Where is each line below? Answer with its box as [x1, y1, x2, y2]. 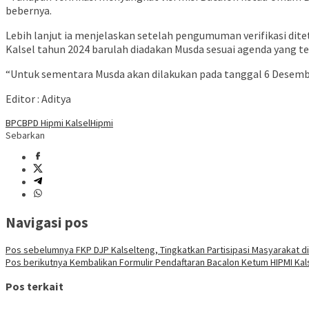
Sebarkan [6, 129, 45, 142]
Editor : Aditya [6, 92, 71, 106]
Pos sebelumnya [6, 243, 74, 256]
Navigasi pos [6, 212, 88, 232]
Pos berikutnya [6, 255, 68, 268]
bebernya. [6, 3, 52, 18]
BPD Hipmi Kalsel [22, 117, 90, 130]
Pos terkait [6, 279, 63, 294]
